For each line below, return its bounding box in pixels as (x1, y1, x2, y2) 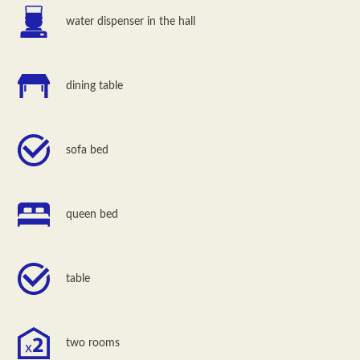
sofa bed (66, 144, 109, 156)
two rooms (66, 337, 121, 349)
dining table (66, 80, 124, 92)
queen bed (66, 208, 119, 220)
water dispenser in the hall (66, 15, 196, 27)
